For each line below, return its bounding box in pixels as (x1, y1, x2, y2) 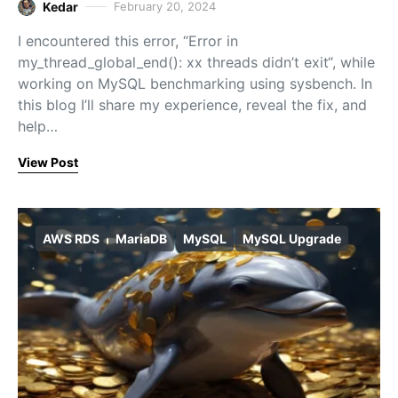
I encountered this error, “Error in (18, 32, 238, 50)
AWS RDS (43, 231, 99, 246)
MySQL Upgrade (243, 231, 341, 246)
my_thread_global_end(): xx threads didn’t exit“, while (18, 53, 375, 71)
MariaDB (115, 231, 167, 246)
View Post (18, 155, 78, 170)
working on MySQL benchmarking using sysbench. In (18, 75, 372, 92)
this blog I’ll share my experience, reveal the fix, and (18, 96, 367, 114)
